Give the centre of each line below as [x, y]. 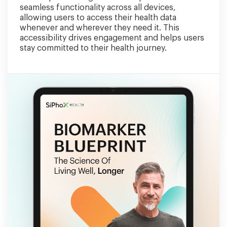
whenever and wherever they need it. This [100, 28]
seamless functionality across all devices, [98, 8]
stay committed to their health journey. [93, 48]
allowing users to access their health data [98, 18]
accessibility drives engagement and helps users [112, 38]
